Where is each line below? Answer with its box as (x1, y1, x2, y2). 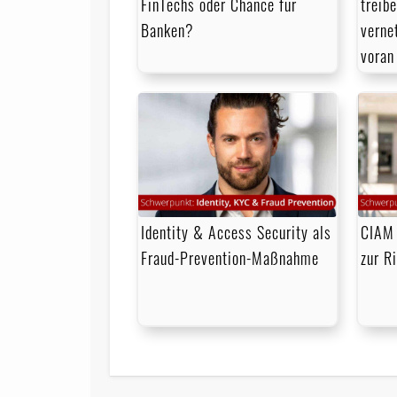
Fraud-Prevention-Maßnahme (141, 246, 320, 270)
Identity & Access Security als (141, 221, 332, 245)
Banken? (141, 19, 195, 43)
